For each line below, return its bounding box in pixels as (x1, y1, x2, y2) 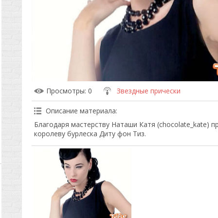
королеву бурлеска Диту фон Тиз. (34, 129, 146, 138)
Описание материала (45, 106, 116, 115)
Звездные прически (116, 86, 181, 95)
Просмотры (46, 86, 85, 95)
